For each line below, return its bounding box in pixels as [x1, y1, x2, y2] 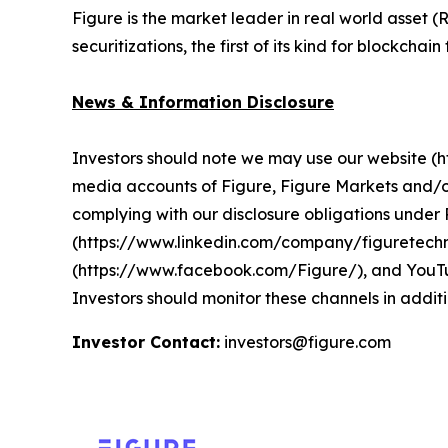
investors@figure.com [220, 331, 391, 352]
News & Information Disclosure [72, 91, 334, 112]
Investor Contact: [72, 331, 220, 352]
